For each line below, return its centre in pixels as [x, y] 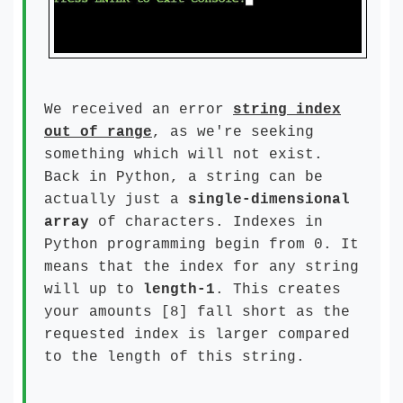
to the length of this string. [175, 357]
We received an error [139, 110]
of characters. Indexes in [206, 222]
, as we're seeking [233, 132]
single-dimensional [269, 200]
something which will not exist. [184, 155]
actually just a [116, 200]
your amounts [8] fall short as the [197, 312]
